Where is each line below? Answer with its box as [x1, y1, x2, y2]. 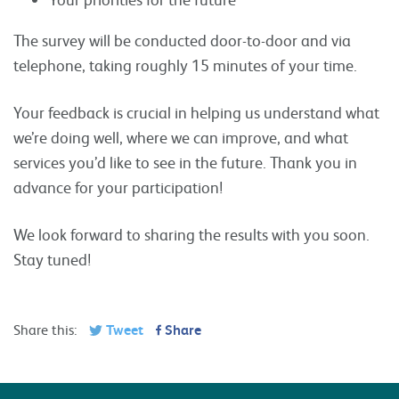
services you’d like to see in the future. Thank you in [13, 151, 357, 172]
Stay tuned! [13, 248, 91, 269]
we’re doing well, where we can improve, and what [13, 126, 348, 147]
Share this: [13, 320, 77, 338]
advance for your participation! [13, 176, 223, 197]
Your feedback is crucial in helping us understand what [13, 102, 379, 122]
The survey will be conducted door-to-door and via [13, 29, 351, 50]
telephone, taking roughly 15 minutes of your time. [13, 54, 357, 75]
